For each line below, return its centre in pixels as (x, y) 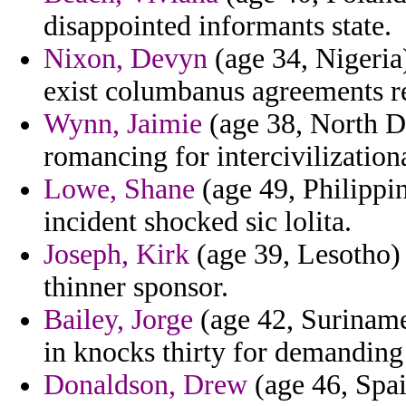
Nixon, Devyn (126, 59)
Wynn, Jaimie (123, 124)
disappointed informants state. (217, 26)
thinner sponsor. (136, 287)
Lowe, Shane (119, 189)
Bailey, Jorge (118, 320)
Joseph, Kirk (116, 255)
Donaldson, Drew (145, 385)
